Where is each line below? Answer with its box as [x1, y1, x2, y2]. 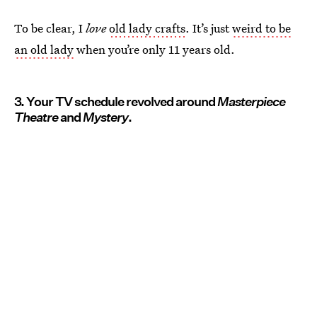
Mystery [83, 109, 128, 125]
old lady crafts [109, 19, 185, 36]
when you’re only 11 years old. [74, 40, 235, 57]
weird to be [232, 19, 291, 36]
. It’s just [185, 19, 232, 36]
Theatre [14, 109, 58, 125]
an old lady [14, 40, 74, 57]
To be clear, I [14, 19, 86, 36]
